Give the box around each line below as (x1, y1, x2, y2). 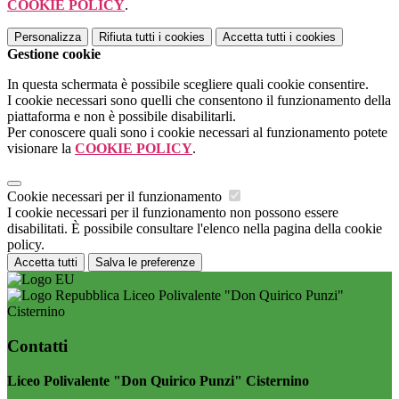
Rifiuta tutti (99, 30, 155, 45)
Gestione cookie (7, 46, 101, 62)
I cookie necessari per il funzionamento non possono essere (7, 205, 338, 221)
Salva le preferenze (95, 256, 195, 270)
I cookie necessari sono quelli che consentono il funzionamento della (7, 93, 391, 109)
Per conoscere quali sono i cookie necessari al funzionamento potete (7, 125, 387, 141)
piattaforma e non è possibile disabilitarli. (7, 109, 236, 125)
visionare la (7, 141, 75, 157)
